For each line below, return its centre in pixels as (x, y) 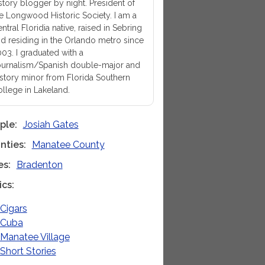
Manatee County (68, 145)
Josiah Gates (51, 125)
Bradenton (39, 165)
